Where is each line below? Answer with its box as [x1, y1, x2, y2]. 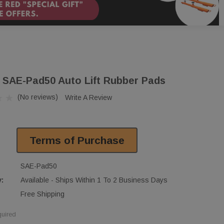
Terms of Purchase [29, 134, 124, 146]
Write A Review [65, 93, 112, 101]
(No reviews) [17, 92, 58, 101]
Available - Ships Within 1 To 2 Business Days [20, 175, 167, 184]
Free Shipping [20, 189, 64, 198]
